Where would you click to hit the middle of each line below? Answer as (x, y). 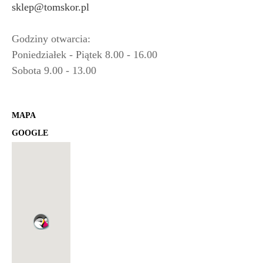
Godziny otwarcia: (51, 39)
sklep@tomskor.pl (50, 7)
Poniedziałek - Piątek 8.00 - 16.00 (85, 55)
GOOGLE (30, 133)
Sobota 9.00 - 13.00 (54, 71)
